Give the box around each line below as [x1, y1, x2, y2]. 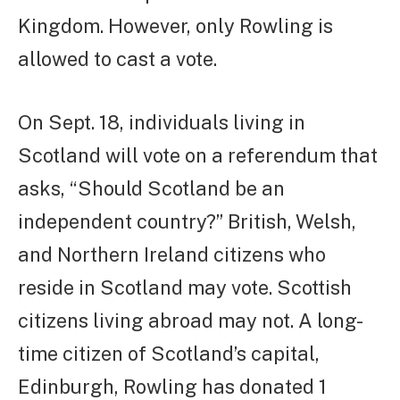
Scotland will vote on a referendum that [18, 144, 378, 168]
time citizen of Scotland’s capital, [18, 342, 320, 366]
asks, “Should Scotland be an [18, 177, 285, 201]
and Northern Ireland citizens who [18, 243, 326, 267]
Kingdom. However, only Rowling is [18, 14, 333, 38]
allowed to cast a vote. [18, 47, 217, 71]
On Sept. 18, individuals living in [18, 111, 305, 135]
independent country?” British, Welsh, [18, 210, 356, 234]
